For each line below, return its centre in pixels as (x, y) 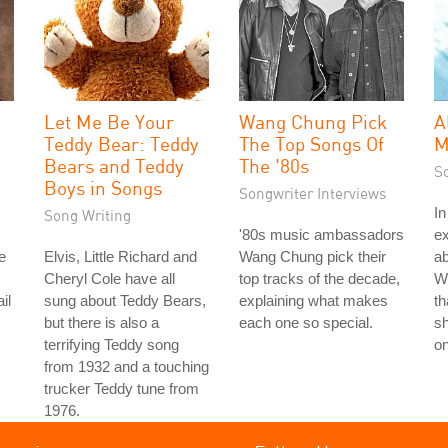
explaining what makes (313, 300)
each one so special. (306, 322)
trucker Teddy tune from (121, 388)
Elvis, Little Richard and (120, 256)
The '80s (274, 165)
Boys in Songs (103, 187)
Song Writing (87, 215)
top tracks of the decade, (319, 278)
